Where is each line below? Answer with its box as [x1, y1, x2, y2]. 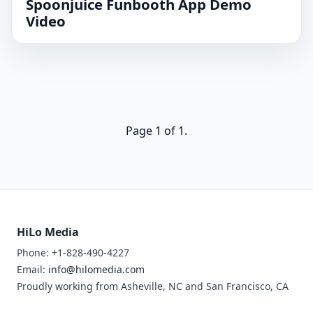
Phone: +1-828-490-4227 [17, 246, 129, 259]
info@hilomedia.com [48, 263, 145, 276]
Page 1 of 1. [126, 122, 187, 138]
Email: [17, 263, 48, 276]
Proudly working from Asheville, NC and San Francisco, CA [17, 279, 289, 293]
